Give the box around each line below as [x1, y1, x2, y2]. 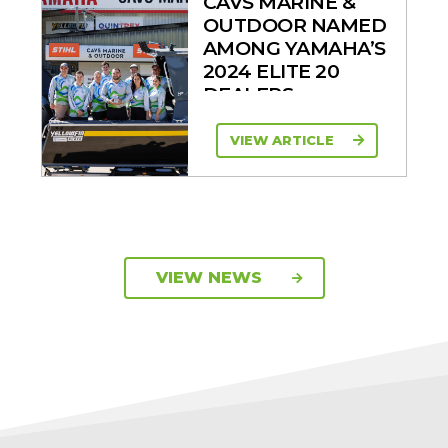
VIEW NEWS [155, 267, 262, 287]
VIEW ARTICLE [229, 132, 338, 149]
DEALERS [202, 81, 294, 106]
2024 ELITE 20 [202, 58, 340, 83]
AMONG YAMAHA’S [202, 35, 386, 60]
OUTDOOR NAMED [202, 12, 387, 37]
